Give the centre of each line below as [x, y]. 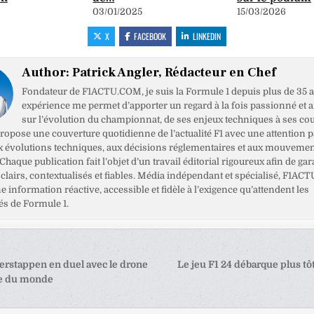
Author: [47, 73]
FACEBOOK [150, 36]
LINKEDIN [207, 36]
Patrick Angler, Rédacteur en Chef [174, 73]
